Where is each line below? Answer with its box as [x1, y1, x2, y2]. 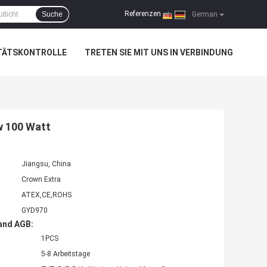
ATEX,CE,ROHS [21, 191, 72, 200]
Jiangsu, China [21, 160, 71, 169]
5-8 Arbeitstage [41, 250, 90, 259]
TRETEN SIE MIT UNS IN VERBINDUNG [85, 48, 233, 57]
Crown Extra [21, 175, 61, 184]
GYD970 [21, 206, 48, 215]
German [190, 10, 218, 18]
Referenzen [125, 10, 161, 18]
